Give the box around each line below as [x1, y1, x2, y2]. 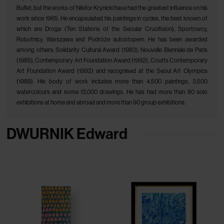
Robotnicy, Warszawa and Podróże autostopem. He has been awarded [16, 36, 207, 43]
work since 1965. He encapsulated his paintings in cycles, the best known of [16, 15, 207, 22]
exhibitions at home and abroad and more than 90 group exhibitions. [16, 99, 185, 106]
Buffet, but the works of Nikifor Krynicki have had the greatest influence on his [16, 4, 207, 11]
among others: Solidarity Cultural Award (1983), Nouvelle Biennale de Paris [16, 46, 207, 53]
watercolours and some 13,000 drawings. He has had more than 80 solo [16, 88, 207, 95]
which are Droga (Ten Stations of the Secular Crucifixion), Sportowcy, [16, 25, 207, 32]
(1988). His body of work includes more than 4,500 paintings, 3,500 [16, 78, 207, 85]
